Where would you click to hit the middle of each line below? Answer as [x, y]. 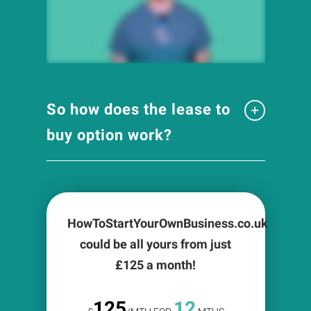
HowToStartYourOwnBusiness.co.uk [167, 224]
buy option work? [109, 135]
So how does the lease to [138, 110]
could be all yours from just [155, 244]
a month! [170, 265]
